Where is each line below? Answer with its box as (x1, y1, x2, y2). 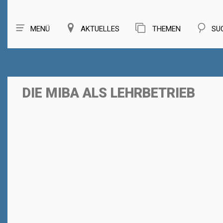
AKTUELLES (81, 24, 119, 33)
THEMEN (150, 24, 181, 33)
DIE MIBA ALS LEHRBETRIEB (22, 85, 195, 102)
